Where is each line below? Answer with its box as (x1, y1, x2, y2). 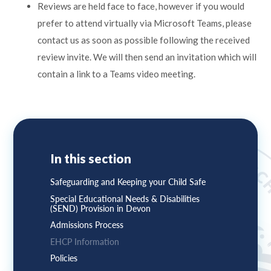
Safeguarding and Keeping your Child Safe (50, 177, 206, 188)
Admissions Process (50, 220, 123, 230)
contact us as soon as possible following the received (38, 34, 250, 45)
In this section (50, 151, 131, 166)
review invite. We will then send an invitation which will (38, 51, 257, 62)
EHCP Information (50, 237, 119, 247)
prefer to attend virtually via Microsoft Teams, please (38, 17, 252, 28)
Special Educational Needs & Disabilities (50, 194, 200, 204)
